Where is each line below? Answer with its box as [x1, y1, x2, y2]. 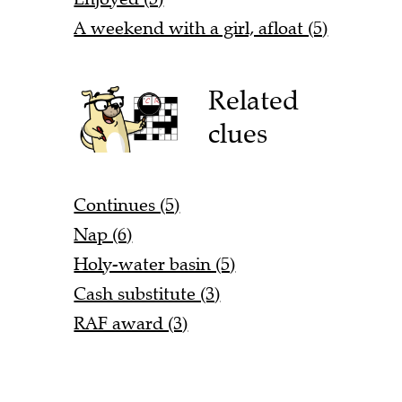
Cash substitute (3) [74, 282, 221, 305]
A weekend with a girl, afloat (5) [74, 17, 328, 40]
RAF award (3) [74, 311, 188, 335]
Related [208, 83, 300, 117]
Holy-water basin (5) [74, 252, 236, 275]
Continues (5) [74, 193, 180, 216]
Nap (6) [74, 223, 133, 246]
